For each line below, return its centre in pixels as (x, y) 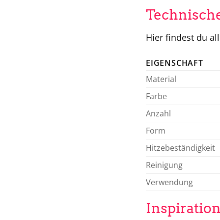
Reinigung (164, 165)
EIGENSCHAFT (175, 63)
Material (161, 79)
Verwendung (169, 182)
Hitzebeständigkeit (180, 148)
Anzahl (158, 113)
